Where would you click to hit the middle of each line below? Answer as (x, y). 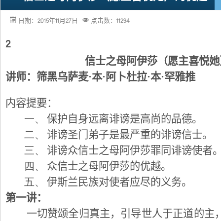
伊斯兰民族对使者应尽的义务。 (119, 182)
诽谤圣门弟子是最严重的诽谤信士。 (130, 135)
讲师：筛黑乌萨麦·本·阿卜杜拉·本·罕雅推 (100, 77)
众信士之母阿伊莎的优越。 (109, 166)
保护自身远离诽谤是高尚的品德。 (125, 119)
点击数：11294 (110, 21)
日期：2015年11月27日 (48, 21)
